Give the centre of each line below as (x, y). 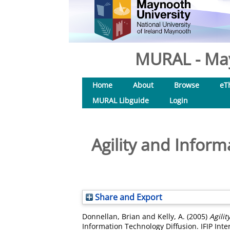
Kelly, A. (171, 216)
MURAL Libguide (121, 100)
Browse (187, 85)
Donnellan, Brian (111, 216)
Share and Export (128, 197)
